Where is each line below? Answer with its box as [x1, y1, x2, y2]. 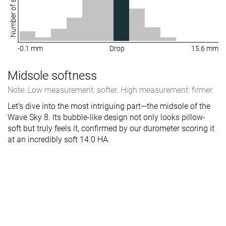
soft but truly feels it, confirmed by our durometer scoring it [8, 123, 214, 133]
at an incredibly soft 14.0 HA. [8, 134, 110, 144]
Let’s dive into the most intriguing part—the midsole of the [8, 101, 210, 111]
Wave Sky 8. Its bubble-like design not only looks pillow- [8, 112, 205, 122]
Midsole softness [8, 68, 97, 83]
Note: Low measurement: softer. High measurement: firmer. [8, 85, 214, 95]
